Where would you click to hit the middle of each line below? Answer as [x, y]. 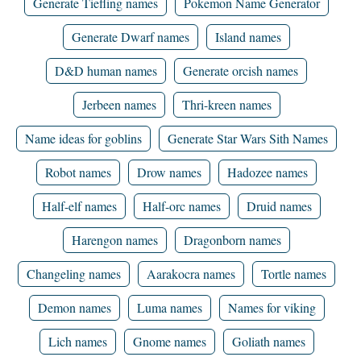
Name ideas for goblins [83, 138]
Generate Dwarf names [131, 37]
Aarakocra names [191, 274]
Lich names [77, 341]
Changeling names [74, 274]
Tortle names [294, 274]
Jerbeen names [119, 104]
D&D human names [106, 71]
